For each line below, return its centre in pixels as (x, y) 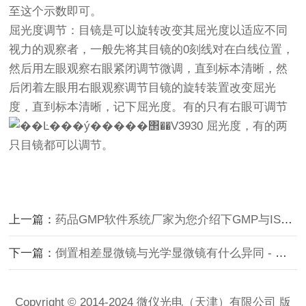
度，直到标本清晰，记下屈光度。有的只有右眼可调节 (149, 107)
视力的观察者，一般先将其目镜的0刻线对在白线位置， (152, 50)
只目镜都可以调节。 (61, 145)
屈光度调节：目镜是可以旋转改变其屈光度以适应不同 (149, 30)
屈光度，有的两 (247, 126)
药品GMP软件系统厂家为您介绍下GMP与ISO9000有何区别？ (168, 220)
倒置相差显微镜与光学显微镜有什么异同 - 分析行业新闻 (166, 253)
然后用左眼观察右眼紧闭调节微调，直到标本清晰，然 (149, 69)
